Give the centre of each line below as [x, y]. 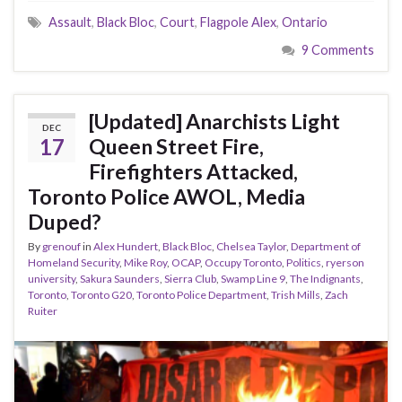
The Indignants [325, 278]
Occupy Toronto [243, 262]
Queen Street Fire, [176, 146]
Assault [70, 22]
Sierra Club [190, 278]
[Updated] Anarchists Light [214, 121]
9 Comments [338, 49]
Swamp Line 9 [253, 278]
